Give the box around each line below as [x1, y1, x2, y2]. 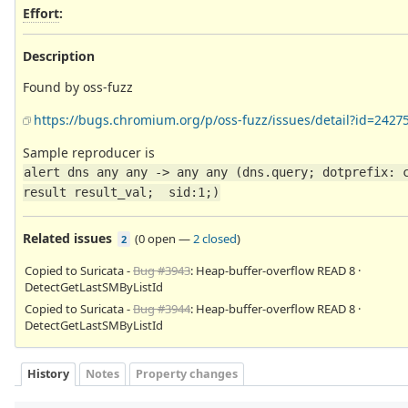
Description [23, 46, 95, 65]
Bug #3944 [133, 300, 190, 317]
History [27, 366, 69, 382]
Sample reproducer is [23, 143, 155, 161]
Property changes [136, 366, 238, 382]
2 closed [193, 229, 237, 247]
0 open [138, 229, 176, 247]
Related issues [23, 229, 112, 247]
